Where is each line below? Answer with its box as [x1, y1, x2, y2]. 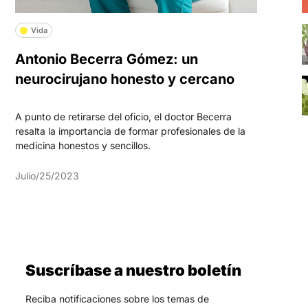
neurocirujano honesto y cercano [14, 70, 234, 87]
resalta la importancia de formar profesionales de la [14, 124, 245, 137]
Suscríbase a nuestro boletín [25, 261, 241, 279]
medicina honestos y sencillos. [14, 139, 151, 151]
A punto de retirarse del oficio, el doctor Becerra [14, 110, 232, 122]
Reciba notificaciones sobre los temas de [25, 292, 209, 305]
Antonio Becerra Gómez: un [14, 50, 198, 67]
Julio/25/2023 [14, 169, 79, 181]
